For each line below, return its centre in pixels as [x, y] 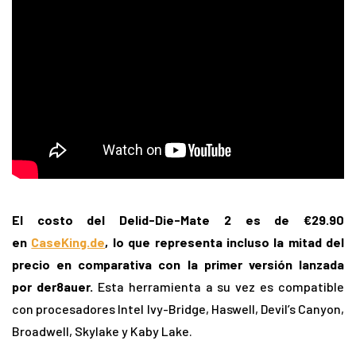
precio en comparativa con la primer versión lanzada [178, 264]
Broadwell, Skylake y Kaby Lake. [102, 331]
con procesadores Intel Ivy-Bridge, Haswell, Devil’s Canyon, [178, 308]
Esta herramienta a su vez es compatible [218, 286]
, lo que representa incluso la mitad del [224, 242]
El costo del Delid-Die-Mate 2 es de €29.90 [178, 219]
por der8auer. [52, 286]
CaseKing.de [68, 242]
